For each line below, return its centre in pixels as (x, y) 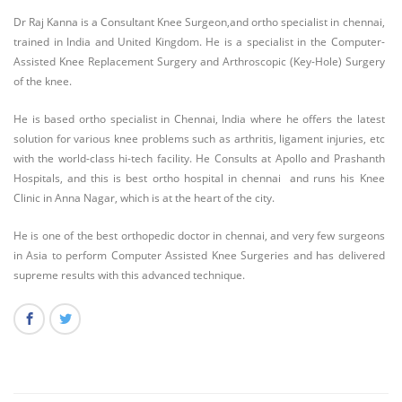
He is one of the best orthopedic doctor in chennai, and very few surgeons (199, 236)
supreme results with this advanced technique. (129, 275)
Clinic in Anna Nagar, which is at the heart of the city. (144, 198)
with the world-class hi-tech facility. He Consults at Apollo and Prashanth (199, 158)
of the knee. (43, 81)
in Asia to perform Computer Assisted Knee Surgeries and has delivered (199, 255)
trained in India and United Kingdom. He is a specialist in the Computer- (199, 42)
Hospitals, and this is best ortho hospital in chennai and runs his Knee (199, 178)
